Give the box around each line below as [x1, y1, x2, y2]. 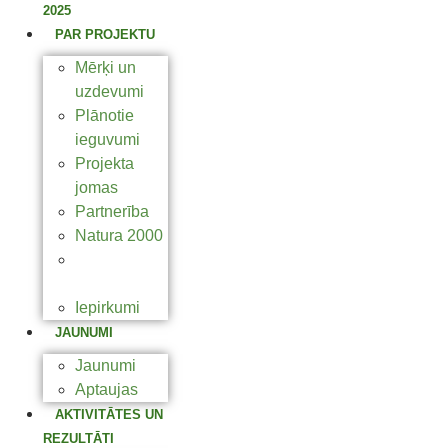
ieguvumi [75, 131, 140, 148]
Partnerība [75, 203, 149, 220]
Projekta [75, 155, 134, 172]
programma [75, 275, 156, 292]
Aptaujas [75, 381, 138, 398]
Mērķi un [75, 59, 136, 76]
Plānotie [75, 107, 134, 124]
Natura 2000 [75, 227, 163, 244]
